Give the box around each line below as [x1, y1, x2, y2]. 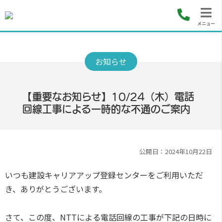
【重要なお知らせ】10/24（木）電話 [22, 92, 194, 102]
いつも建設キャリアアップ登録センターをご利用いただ [5, 169, 203, 181]
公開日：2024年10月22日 [139, 147, 212, 156]
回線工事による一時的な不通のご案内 [22, 104, 190, 114]
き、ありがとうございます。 [5, 183, 107, 195]
